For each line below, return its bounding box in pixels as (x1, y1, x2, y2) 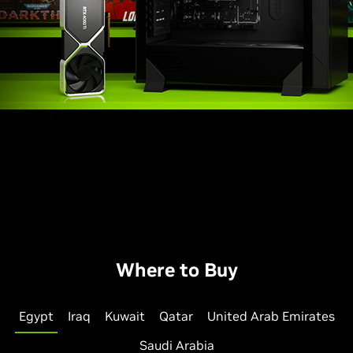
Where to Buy (115, 258, 238, 282)
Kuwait (104, 308, 145, 324)
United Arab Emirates (206, 308, 335, 324)
